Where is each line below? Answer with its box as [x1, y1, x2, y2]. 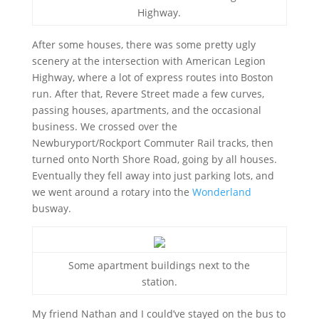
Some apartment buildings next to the [68, 258, 251, 272]
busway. [31, 202, 71, 215]
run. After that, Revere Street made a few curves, [31, 87, 264, 100]
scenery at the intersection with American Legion [31, 54, 266, 68]
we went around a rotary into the [31, 185, 192, 199]
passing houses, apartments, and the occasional [31, 103, 261, 117]
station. [141, 275, 177, 288]
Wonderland [192, 185, 251, 199]
